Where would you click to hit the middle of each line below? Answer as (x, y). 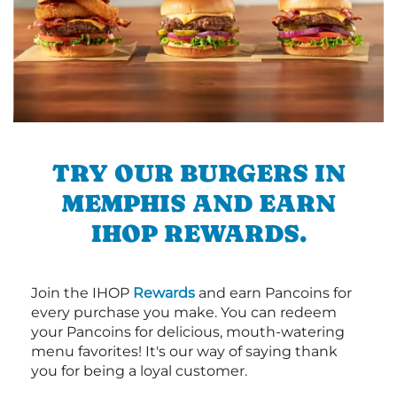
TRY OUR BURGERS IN (198, 173)
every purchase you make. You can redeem (184, 313)
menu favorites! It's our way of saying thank (184, 352)
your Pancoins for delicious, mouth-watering (188, 332)
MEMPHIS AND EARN (198, 203)
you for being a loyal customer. (139, 371)
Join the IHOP (82, 293)
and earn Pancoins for (273, 293)
